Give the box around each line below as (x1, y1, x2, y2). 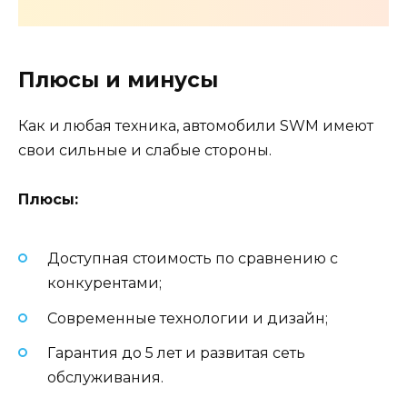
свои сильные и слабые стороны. (18, 141, 272, 159)
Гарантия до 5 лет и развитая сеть (47, 343, 305, 362)
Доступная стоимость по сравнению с (47, 250, 338, 268)
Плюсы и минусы (18, 66, 218, 93)
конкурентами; (47, 274, 162, 293)
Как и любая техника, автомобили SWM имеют (18, 116, 373, 134)
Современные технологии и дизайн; (47, 309, 328, 327)
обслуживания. (47, 368, 164, 386)
